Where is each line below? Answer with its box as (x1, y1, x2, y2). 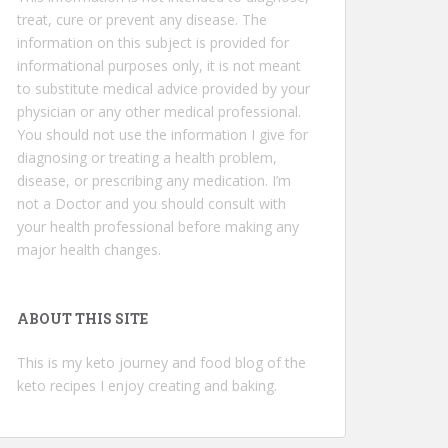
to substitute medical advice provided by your (17, 78, 310, 98)
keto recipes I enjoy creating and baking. (17, 375, 277, 395)
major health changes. (17, 239, 161, 259)
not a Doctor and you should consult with (17, 193, 286, 213)
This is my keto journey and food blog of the (17, 352, 306, 372)
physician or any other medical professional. (17, 101, 301, 121)
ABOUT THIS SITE (17, 308, 148, 328)
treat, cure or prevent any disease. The (17, 9, 267, 29)
